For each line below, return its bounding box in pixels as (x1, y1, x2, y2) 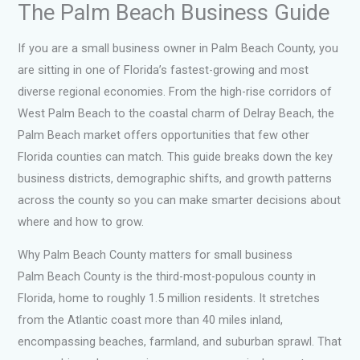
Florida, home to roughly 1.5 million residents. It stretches (18, 291, 321, 306)
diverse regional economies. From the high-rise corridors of (18, 84, 333, 99)
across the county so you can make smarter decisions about (18, 192, 342, 207)
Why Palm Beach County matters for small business (18, 247, 293, 263)
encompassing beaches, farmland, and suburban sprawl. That (18, 334, 342, 350)
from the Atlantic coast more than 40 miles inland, (18, 313, 284, 328)
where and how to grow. (18, 214, 145, 229)
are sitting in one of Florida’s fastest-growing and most (18, 62, 309, 77)
